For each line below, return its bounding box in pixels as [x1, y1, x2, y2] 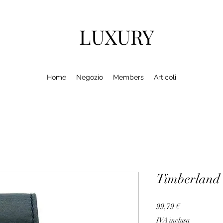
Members [113, 73, 144, 81]
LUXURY [79, 23, 154, 50]
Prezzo [180, 201, 203, 211]
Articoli [154, 73, 176, 81]
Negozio [76, 73, 103, 81]
